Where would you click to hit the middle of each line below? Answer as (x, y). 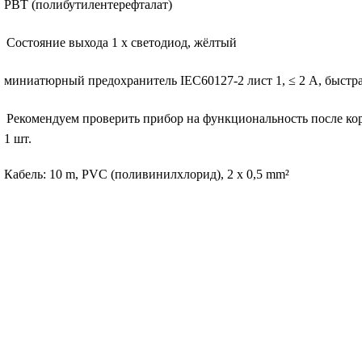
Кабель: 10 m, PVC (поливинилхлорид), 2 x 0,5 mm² (147, 174)
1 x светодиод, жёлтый (174, 42)
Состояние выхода (57, 42)
